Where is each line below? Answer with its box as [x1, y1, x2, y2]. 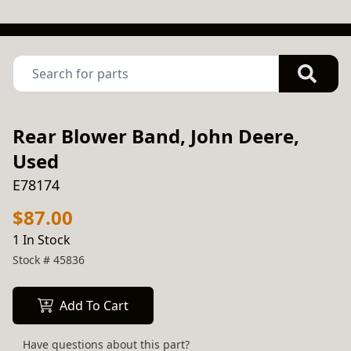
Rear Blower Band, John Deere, [13, 123, 299, 149]
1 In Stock [13, 231, 71, 248]
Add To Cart [60, 297, 128, 314]
